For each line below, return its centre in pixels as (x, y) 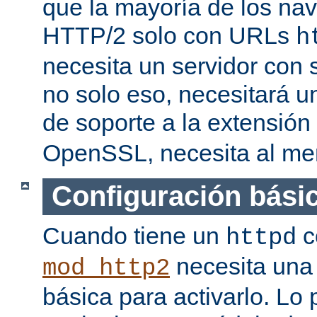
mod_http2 (106, 268)
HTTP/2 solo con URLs (169, 36)
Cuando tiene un (134, 235)
